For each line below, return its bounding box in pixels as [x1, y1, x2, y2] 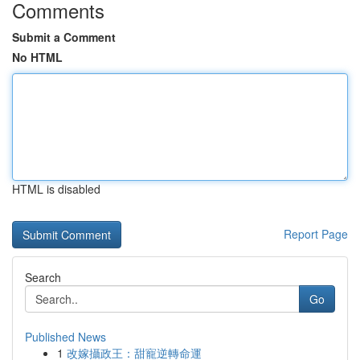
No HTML [12, 49, 63, 65]
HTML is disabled [12, 181, 100, 197]
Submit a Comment [12, 29, 116, 45]
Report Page [284, 226, 348, 242]
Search [25, 269, 61, 285]
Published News [25, 329, 106, 345]
